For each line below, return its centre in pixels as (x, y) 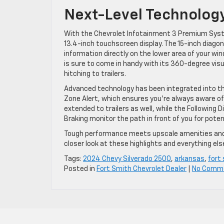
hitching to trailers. (95, 74)
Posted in (80, 169)
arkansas (189, 159)
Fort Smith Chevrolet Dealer (141, 169)
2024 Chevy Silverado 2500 (127, 159)
